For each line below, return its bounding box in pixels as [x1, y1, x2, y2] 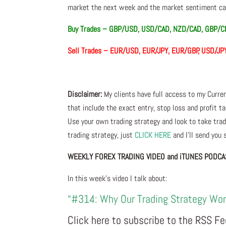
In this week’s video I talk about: [68, 173, 167, 184]
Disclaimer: [68, 89, 102, 100]
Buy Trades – [68, 24, 109, 35]
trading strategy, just [68, 130, 135, 141]
